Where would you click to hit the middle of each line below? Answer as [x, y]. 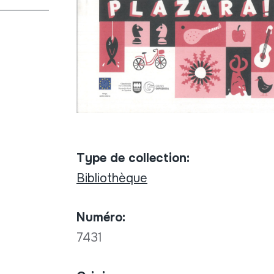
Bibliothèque [112, 178]
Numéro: [101, 217]
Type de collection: [133, 158]
